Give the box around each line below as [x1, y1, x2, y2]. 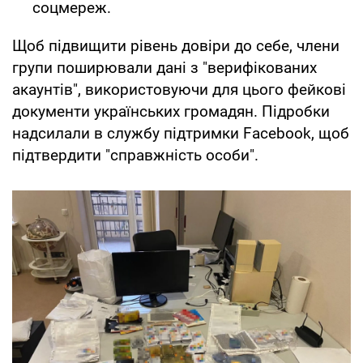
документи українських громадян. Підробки [12, 101, 330, 121]
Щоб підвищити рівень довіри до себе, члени [12, 36, 340, 55]
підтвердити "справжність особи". [12, 145, 258, 164]
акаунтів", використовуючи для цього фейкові [12, 79, 346, 99]
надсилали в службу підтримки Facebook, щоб [12, 123, 349, 143]
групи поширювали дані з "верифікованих [12, 58, 317, 77]
